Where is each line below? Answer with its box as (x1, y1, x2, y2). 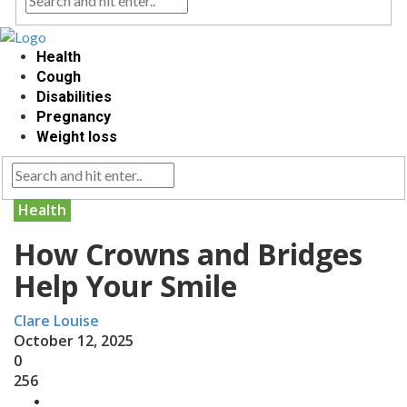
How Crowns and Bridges (14, 233, 362, 273)
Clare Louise (14, 310, 99, 331)
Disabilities (36, 87, 112, 105)
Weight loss (36, 127, 117, 145)
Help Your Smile (14, 265, 237, 305)
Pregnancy (36, 107, 111, 125)
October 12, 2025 (14, 330, 134, 351)
